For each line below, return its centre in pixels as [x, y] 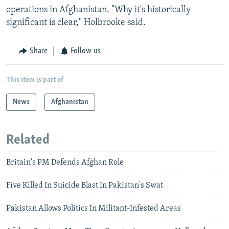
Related [28, 140]
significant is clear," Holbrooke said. [76, 23]
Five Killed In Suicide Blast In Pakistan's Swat [85, 186]
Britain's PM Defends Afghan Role [65, 163]
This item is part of [35, 80]
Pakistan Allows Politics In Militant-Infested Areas [94, 209]
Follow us [86, 51]
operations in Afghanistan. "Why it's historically [98, 10]
